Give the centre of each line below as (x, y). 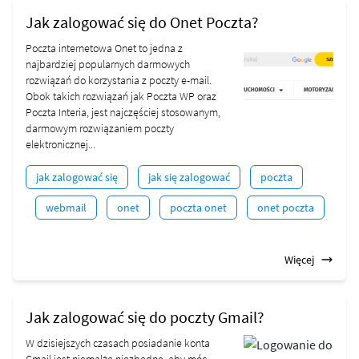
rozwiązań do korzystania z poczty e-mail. (119, 80)
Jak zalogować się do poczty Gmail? (145, 317)
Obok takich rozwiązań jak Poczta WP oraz (121, 96)
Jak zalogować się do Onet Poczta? (142, 22)
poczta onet (198, 208)
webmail (66, 208)
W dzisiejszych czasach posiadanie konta (118, 343)
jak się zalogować (189, 177)
